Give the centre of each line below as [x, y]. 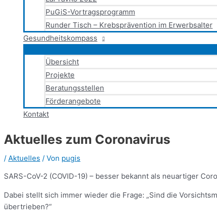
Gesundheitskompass [60, 38]
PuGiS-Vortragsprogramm [90, 12]
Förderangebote [73, 101]
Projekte [60, 75]
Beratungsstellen [75, 88]
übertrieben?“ [28, 206]
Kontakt [36, 114]
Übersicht [62, 62]
